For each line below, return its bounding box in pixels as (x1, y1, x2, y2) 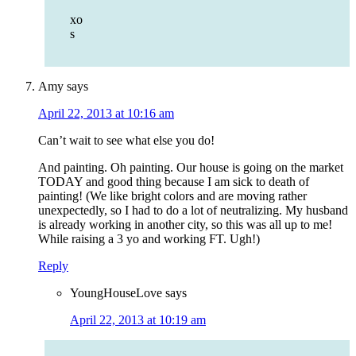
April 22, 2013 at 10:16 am (38, 106, 174, 121)
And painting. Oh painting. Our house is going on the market (38, 161, 343, 175)
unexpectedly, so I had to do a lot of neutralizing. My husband (38, 203, 348, 218)
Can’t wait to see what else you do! (38, 133, 215, 148)
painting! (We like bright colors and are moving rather (38, 189, 307, 203)
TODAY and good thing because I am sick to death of (38, 175, 309, 189)
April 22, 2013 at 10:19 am (70, 313, 206, 327)
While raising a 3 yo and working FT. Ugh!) (38, 232, 260, 246)
